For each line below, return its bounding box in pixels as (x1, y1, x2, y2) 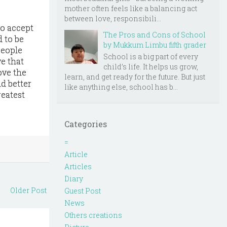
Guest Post (64, 185, 101, 196)
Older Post (10, 185, 47, 195)
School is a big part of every (103, 51, 198, 61)
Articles (64, 161, 92, 171)
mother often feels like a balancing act (64, 4, 197, 14)
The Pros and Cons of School (103, 30, 206, 40)
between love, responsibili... (64, 14, 161, 24)
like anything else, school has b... (64, 82, 178, 92)
